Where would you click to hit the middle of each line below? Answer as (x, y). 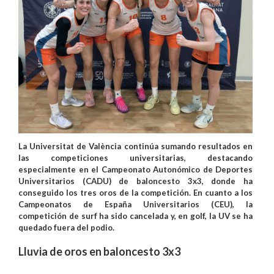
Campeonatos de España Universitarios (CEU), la (135, 204)
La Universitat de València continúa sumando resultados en (135, 146)
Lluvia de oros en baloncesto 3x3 (99, 251)
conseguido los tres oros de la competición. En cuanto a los (135, 192)
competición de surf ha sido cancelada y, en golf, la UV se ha (135, 216)
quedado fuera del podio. (66, 227)
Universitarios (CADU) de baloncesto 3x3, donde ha (135, 181)
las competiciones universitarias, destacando (135, 157)
